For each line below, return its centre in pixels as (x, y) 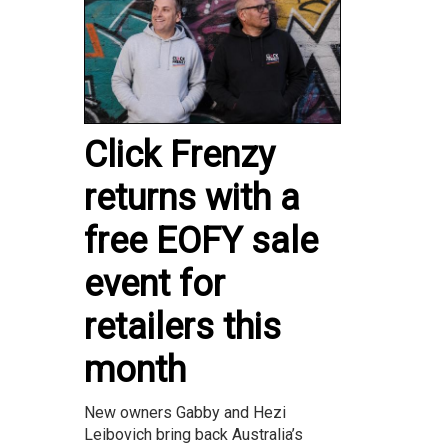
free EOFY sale (201, 241)
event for (154, 284)
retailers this (182, 327)
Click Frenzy (179, 155)
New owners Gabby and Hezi (185, 413)
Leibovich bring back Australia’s (193, 435)
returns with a (192, 198)
